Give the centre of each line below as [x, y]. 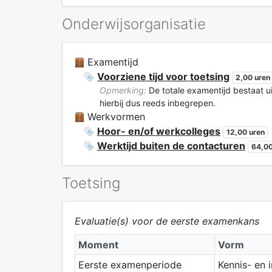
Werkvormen [115, 116]
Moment [98, 244]
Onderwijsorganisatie [134, 24]
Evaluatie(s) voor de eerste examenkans [167, 221]
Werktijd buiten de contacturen [171, 145]
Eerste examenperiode [130, 264]
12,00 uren [245, 132]
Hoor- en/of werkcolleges [159, 131]
